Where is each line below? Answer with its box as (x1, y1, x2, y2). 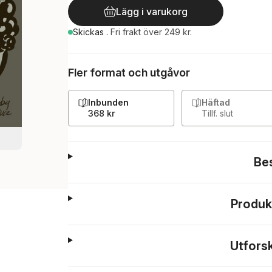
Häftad (202, 97, 230, 107)
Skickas (73, 27, 106, 37)
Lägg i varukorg (116, 5, 188, 18)
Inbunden (88, 97, 129, 107)
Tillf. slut (202, 108, 233, 118)
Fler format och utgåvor (68, 66, 190, 79)
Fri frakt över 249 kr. (110, 27, 192, 37)
